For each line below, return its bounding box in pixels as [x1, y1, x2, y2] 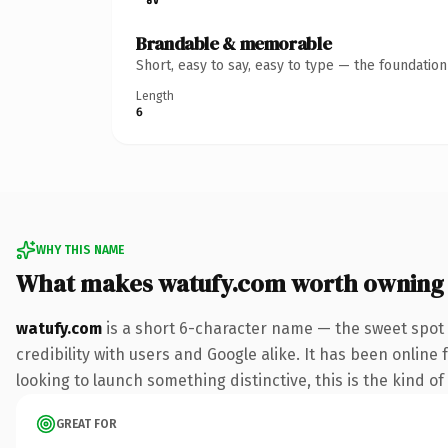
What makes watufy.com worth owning [16, 266, 444, 300]
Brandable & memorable [136, 30, 332, 56]
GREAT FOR [56, 416, 117, 431]
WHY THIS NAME [36, 242, 124, 257]
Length [136, 88, 174, 103]
